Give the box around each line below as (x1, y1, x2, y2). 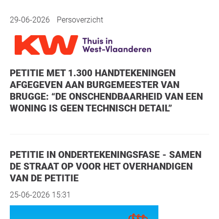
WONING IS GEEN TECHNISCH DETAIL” (10, 102, 172, 114)
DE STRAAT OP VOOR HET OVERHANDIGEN (10, 160, 193, 172)
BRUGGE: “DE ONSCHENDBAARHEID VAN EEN (10, 90, 203, 102)
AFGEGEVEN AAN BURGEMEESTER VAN (10, 79, 179, 90)
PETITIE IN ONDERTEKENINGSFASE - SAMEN (10, 149, 16, 160)
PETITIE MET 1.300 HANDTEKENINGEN (10, 67, 16, 79)
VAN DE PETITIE (10, 172, 79, 184)
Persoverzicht (55, 15, 103, 24)
